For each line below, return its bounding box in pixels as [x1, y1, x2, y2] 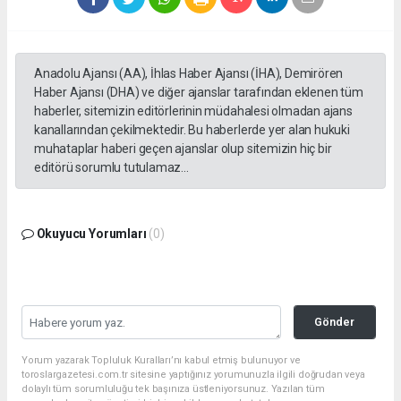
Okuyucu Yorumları [33, 226, 149, 241]
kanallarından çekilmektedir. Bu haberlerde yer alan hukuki [34, 122, 350, 137]
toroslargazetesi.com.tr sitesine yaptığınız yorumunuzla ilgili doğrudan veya [21, 368, 365, 380]
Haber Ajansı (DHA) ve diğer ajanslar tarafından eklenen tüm [34, 84, 363, 99]
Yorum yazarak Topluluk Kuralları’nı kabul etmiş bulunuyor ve [21, 354, 301, 366]
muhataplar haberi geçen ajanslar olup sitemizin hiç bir [34, 141, 332, 156]
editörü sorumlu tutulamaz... [34, 159, 189, 175]
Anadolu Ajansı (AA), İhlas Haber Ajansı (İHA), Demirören [34, 65, 344, 81]
